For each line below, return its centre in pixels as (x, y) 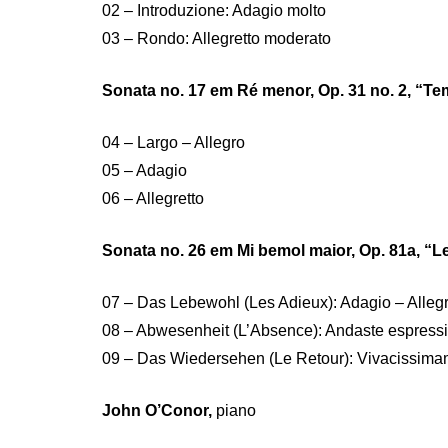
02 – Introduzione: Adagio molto (214, 10)
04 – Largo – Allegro (173, 142)
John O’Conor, (157, 410)
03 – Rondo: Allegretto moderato (216, 38)
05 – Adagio (144, 170)
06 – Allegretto (153, 198)
